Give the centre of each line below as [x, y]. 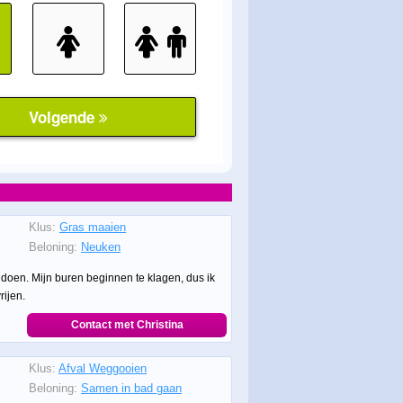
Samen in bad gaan [131, 388]
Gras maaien [93, 227]
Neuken [101, 247]
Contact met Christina [127, 325]
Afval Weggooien [103, 368]
